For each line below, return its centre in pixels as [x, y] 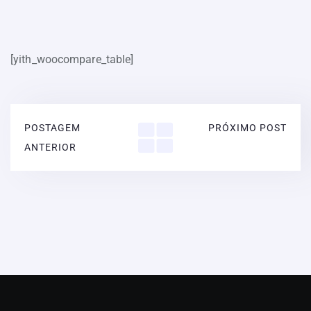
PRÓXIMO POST [247, 128]
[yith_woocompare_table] [72, 59]
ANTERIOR [50, 147]
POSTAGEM [52, 128]
